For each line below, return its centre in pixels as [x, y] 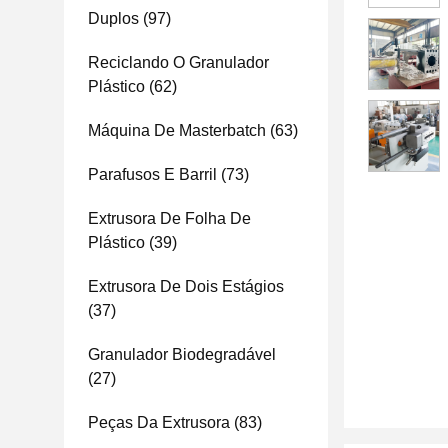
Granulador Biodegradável [182, 354]
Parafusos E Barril [152, 174]
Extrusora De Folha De [169, 218]
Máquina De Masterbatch [177, 130]
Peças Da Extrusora [159, 422]
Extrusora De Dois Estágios [186, 286]
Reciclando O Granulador [178, 62]
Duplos [113, 18]
